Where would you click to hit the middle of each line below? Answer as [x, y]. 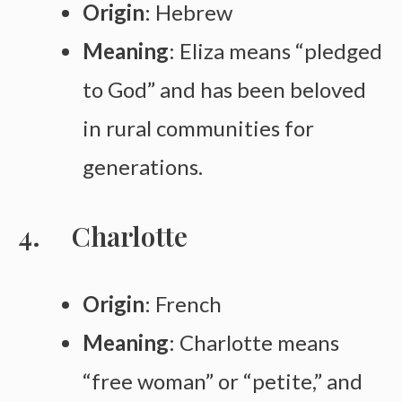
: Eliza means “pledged [275, 50]
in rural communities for [198, 127]
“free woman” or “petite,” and [223, 381]
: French [183, 304]
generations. [143, 166]
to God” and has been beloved [224, 89]
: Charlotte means [254, 343]
